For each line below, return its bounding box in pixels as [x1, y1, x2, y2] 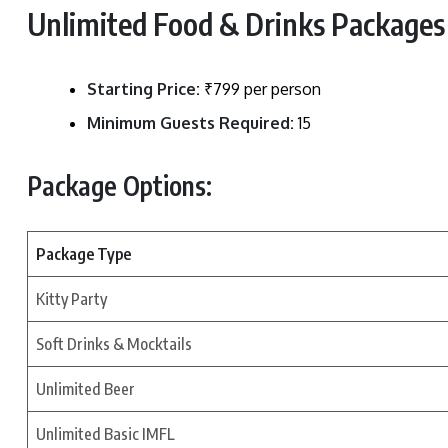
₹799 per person [200, 78, 321, 99]
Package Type [36, 243, 131, 264]
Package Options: [27, 168, 212, 202]
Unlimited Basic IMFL [36, 423, 175, 444]
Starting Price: [87, 78, 200, 99]
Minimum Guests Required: [87, 112, 294, 133]
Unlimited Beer [36, 378, 135, 399]
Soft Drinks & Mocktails [36, 333, 192, 354]
